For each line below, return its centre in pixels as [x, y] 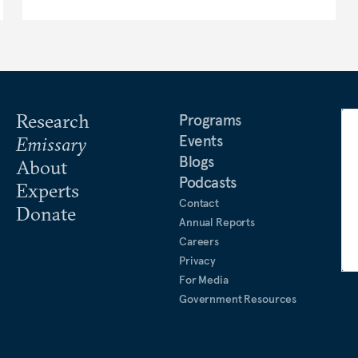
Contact [199, 203]
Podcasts [208, 182]
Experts [48, 190]
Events [201, 140]
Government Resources [238, 298]
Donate [46, 213]
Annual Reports [217, 222]
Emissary [51, 143]
